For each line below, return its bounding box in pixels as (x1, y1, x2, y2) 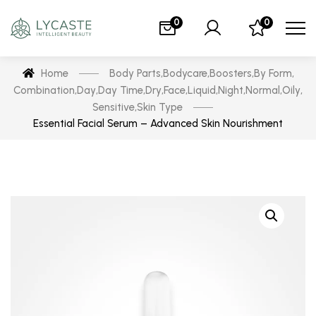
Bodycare (162, 67, 207, 80)
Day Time (98, 84, 143, 97)
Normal (245, 84, 280, 97)
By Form (253, 67, 292, 80)
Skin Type (137, 101, 183, 114)
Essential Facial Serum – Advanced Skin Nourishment (33, 117, 283, 130)
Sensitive (92, 101, 135, 114)
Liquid (188, 84, 216, 97)
